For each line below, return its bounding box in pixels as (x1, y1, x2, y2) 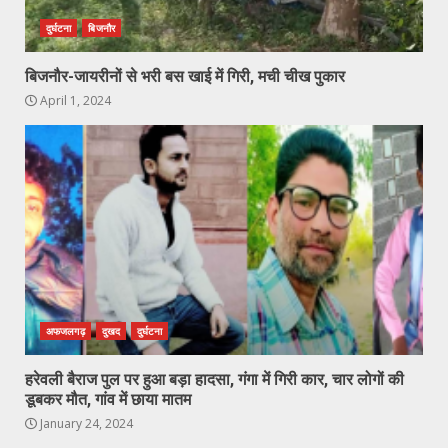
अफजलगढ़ (46, 323, 85, 338)
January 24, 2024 (37, 414, 133, 432)
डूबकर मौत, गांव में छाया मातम (25, 389, 191, 409)
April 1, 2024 (37, 91, 111, 109)
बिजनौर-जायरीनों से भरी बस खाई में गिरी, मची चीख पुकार (25, 66, 345, 86)
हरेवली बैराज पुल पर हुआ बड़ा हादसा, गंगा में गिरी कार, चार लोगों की (25, 369, 404, 389)
